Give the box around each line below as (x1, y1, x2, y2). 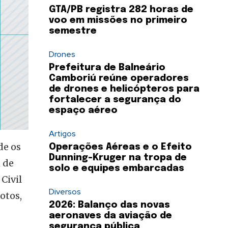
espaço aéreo (49, 106, 118, 116)
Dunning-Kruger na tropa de (49, 153, 187, 163)
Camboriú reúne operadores (49, 74, 189, 83)
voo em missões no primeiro (49, 16, 187, 25)
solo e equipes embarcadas (49, 164, 184, 174)
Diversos (49, 186, 81, 197)
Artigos (49, 128, 76, 139)
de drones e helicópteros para (49, 84, 199, 94)
